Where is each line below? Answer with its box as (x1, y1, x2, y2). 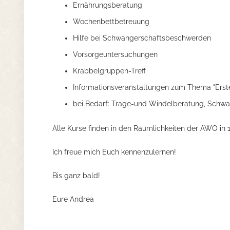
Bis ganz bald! (52, 171, 100, 180)
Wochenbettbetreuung (73, 17, 149, 26)
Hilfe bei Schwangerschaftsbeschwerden (73, 34, 211, 42)
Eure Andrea (52, 195, 94, 203)
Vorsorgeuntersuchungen (73, 50, 158, 59)
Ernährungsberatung (73, 1, 142, 9)
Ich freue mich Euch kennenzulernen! (52, 148, 176, 156)
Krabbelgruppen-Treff (73, 67, 146, 75)
